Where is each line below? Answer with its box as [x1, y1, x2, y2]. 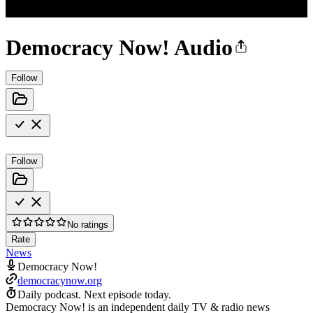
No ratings [67, 219, 108, 230]
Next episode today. [84, 288, 171, 300]
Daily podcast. [17, 288, 81, 300]
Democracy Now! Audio [6, 35, 233, 61]
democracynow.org [17, 274, 102, 286]
